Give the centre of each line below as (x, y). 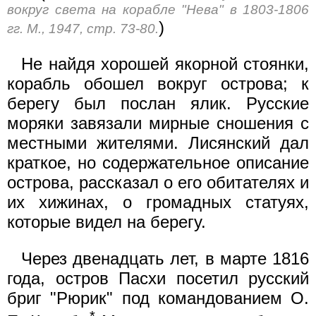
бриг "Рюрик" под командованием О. (158, 298)
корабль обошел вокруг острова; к (158, 83)
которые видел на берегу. (107, 221)
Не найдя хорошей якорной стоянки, (165, 63)
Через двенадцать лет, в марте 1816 (165, 258)
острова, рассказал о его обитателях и (158, 182)
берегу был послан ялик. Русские (158, 103)
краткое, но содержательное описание (158, 162)
